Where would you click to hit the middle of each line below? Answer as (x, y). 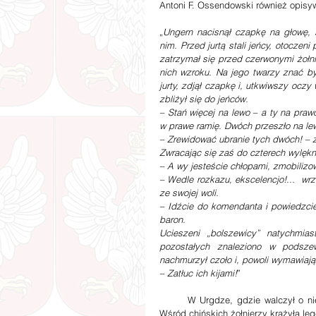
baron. (172, 219)
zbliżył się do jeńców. (204, 99)
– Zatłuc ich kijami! (198, 273)
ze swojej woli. (189, 193)
